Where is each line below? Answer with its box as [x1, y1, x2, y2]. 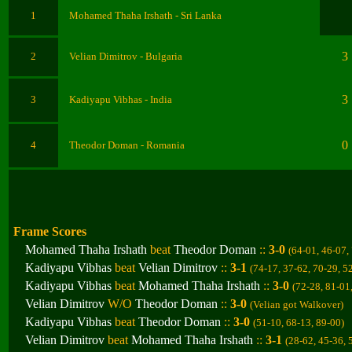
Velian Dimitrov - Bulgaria [69, 50, 182, 62]
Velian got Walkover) [253, 299, 343, 310]
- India [145, 93, 172, 105]
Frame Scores [13, 225, 86, 238]
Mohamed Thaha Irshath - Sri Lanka [69, 9, 222, 21]
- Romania [141, 139, 185, 151]
